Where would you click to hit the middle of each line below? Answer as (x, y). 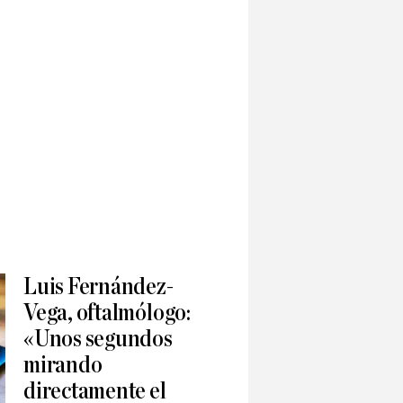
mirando (63, 365)
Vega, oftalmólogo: (107, 313)
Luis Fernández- (99, 287)
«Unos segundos (98, 339)
